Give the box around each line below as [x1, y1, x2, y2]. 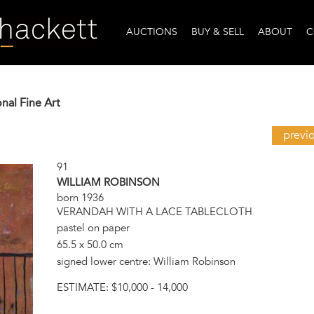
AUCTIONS [126, 26, 177, 39]
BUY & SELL [191, 26, 244, 39]
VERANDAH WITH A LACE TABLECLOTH [56, 205, 252, 219]
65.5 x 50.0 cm [56, 238, 123, 251]
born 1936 [56, 191, 104, 205]
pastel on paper [56, 221, 130, 234]
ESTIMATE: [56, 280, 111, 294]
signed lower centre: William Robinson [56, 254, 235, 268]
